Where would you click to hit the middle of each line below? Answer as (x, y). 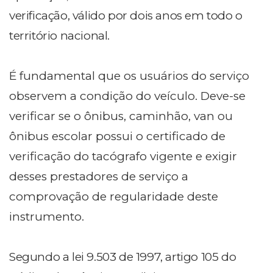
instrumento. (47, 216)
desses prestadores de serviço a (99, 176)
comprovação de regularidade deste (114, 196)
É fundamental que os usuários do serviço (129, 76)
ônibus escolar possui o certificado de (117, 136)
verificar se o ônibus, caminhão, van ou (121, 116)
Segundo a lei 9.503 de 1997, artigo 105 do (123, 257)
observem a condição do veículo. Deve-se (127, 96)
